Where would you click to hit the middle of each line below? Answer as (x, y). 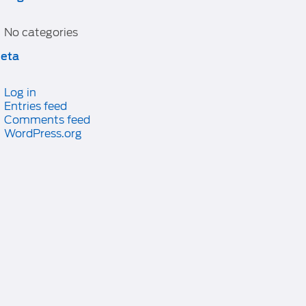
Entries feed (36, 106)
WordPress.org (43, 134)
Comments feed (47, 120)
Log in (20, 93)
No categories (41, 32)
